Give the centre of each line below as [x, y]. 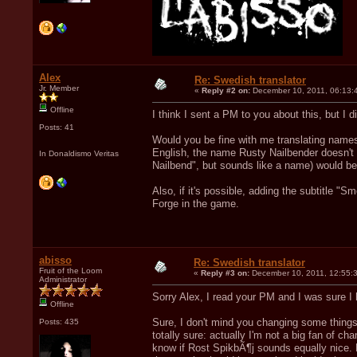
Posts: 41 [57, 127]
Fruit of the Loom [71, 270]
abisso [55, 260]
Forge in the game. [196, 203]
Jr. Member [59, 88]
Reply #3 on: [225, 273]
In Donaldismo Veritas [79, 153]
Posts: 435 [59, 321]
